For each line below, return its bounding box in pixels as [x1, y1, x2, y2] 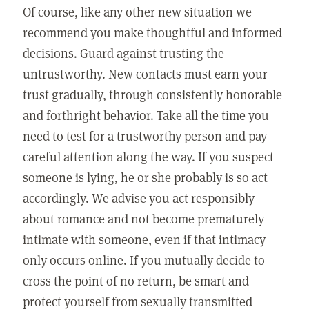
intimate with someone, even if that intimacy [23, 230, 266, 248]
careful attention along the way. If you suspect [23, 147, 275, 165]
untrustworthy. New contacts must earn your [23, 64, 268, 82]
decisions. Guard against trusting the [23, 43, 225, 61]
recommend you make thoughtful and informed [23, 23, 283, 41]
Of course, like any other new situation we [23, 2, 252, 20]
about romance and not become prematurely [23, 209, 265, 227]
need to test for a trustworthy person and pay [23, 126, 268, 144]
